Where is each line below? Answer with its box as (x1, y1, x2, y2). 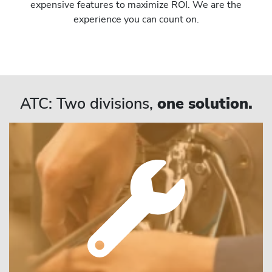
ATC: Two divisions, (19, 92, 157, 114)
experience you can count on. (73, 12, 199, 26)
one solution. (157, 92, 253, 114)
